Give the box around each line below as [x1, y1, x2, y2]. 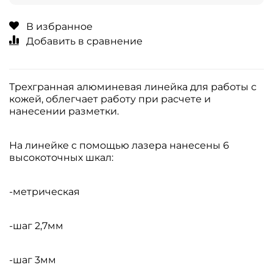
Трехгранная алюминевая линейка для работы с [9, 81, 257, 93]
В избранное [26, 20, 93, 32]
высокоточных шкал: [9, 152, 113, 164]
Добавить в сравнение [26, 35, 143, 47]
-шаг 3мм [9, 254, 56, 266]
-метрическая [9, 186, 80, 198]
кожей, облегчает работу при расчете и [9, 93, 211, 105]
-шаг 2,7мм [9, 220, 63, 232]
